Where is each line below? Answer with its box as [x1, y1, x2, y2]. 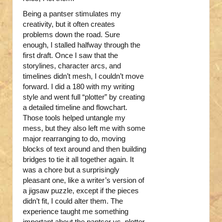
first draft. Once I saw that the [23, 51, 118, 60]
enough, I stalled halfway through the [23, 41, 140, 50]
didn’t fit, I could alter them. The [23, 197, 123, 206]
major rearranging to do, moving [23, 134, 125, 143]
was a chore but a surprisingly [23, 166, 119, 174]
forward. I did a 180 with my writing [23, 82, 134, 91]
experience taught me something [23, 207, 128, 216]
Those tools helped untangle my [23, 113, 125, 122]
